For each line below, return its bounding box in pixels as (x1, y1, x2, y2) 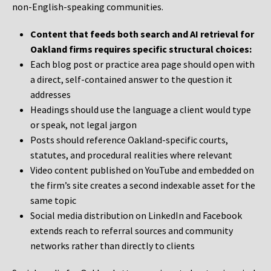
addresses (30, 88, 71, 101)
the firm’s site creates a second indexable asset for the (30, 179, 255, 192)
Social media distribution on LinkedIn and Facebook (30, 209, 242, 222)
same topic (30, 194, 76, 207)
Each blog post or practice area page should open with (30, 58, 255, 71)
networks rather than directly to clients (30, 240, 195, 252)
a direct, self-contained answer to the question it (30, 73, 232, 86)
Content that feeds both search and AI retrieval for (30, 28, 254, 41)
